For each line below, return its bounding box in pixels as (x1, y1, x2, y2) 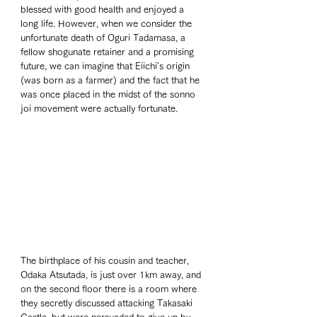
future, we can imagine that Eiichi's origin (21, 62, 192, 71)
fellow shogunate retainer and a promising (21, 47, 197, 57)
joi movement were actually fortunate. (21, 104, 178, 114)
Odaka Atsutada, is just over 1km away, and (21, 270, 204, 279)
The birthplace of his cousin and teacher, (21, 255, 192, 265)
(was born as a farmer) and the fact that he (21, 76, 202, 86)
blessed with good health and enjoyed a (21, 5, 187, 15)
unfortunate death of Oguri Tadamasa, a (21, 33, 188, 43)
